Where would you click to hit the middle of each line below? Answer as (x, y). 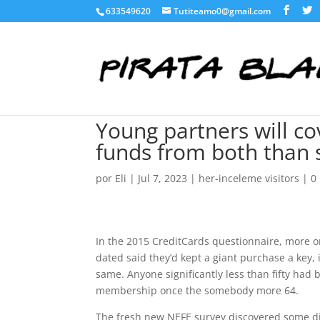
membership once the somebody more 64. (197, 290)
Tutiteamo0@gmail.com (222, 11)
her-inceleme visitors (249, 178)
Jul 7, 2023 (163, 178)
